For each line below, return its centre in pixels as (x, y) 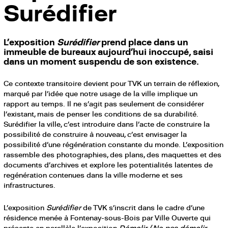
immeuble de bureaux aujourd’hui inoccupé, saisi (109, 52)
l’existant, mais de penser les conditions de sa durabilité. (101, 114)
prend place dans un (144, 42)
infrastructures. (31, 185)
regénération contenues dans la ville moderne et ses (93, 175)
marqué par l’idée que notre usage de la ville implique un (101, 94)
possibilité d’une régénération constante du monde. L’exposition (114, 145)
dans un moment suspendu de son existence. (103, 61)
